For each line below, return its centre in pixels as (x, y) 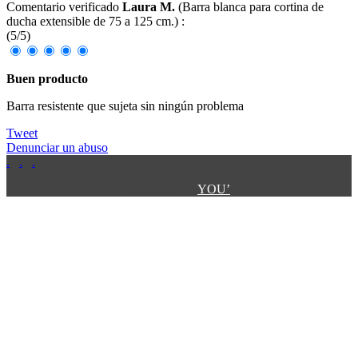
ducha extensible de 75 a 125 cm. (90, 22)
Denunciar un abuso (57, 148)
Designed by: (163, 189)
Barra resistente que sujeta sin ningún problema (125, 106)
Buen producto (47, 79)
